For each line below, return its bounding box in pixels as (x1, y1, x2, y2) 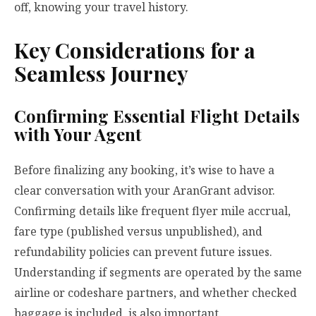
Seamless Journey (14, 59, 188, 88)
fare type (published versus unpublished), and (14, 224, 262, 240)
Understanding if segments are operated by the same (14, 265, 302, 281)
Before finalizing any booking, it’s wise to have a (14, 162, 274, 178)
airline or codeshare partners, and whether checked (14, 285, 297, 301)
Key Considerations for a (14, 36, 255, 65)
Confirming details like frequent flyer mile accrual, (14, 203, 291, 219)
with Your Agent (14, 123, 142, 146)
